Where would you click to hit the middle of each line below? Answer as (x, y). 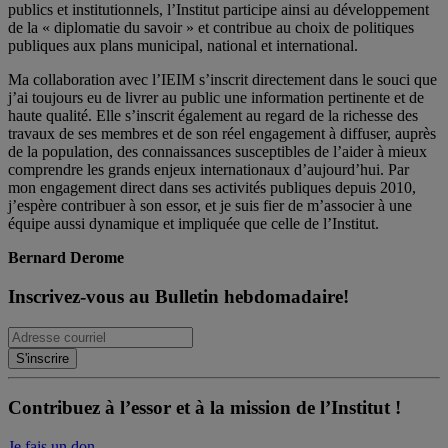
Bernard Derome (66, 258)
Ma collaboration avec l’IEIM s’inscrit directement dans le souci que (222, 80)
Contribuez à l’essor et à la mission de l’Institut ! (204, 408)
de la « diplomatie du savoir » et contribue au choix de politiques (211, 28)
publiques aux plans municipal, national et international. (183, 46)
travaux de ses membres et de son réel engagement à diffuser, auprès (222, 134)
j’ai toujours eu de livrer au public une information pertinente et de (216, 98)
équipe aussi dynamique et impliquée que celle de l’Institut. (193, 224)
